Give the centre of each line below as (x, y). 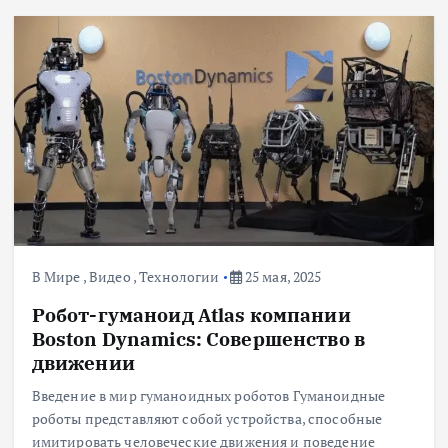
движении (83, 362)
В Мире (56, 277)
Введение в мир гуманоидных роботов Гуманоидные (208, 395)
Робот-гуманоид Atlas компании (191, 314)
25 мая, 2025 (281, 277)
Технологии (179, 277)
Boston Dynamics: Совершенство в (198, 338)
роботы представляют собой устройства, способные (207, 418)
